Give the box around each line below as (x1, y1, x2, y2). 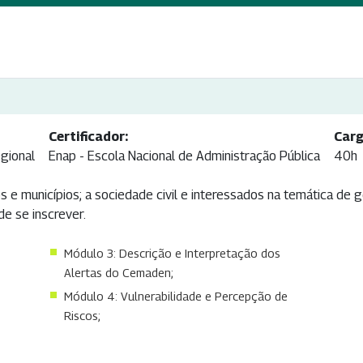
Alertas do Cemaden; (63, 266, 173, 280)
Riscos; (63, 309, 100, 323)
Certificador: (48, 129, 128, 145)
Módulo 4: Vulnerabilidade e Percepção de (63, 289, 288, 304)
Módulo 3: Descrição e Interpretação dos (63, 246, 280, 261)
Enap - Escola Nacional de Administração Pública (48, 148, 320, 164)
